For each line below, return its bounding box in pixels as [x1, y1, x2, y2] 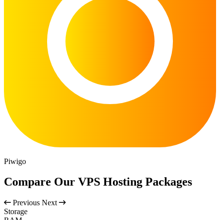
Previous [13, 198, 40, 207]
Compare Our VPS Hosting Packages [4, 175, 192, 189]
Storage [4, 207, 27, 216]
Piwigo [4, 157, 26, 165]
